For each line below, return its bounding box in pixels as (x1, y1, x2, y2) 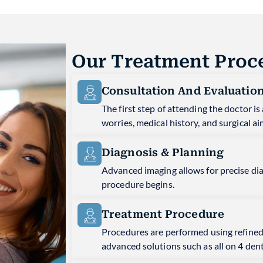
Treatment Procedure (102, 208, 224, 221)
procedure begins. (102, 178, 174, 190)
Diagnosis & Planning (102, 146, 224, 159)
